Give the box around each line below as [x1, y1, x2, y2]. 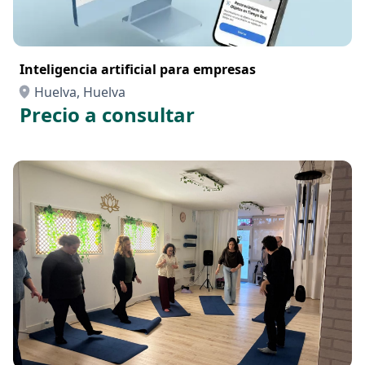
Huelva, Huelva [34, 83, 125, 101]
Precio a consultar [20, 101, 195, 128]
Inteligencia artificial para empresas [20, 60, 256, 78]
